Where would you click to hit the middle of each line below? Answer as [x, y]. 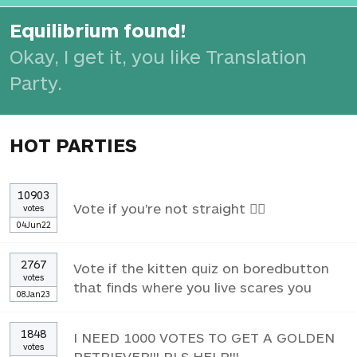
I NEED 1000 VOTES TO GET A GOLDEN [204, 337]
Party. [36, 82]
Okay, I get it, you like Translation [158, 56]
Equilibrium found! [98, 29]
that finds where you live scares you [192, 286]
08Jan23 [33, 293]
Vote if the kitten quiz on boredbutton [201, 267]
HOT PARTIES [73, 144]
